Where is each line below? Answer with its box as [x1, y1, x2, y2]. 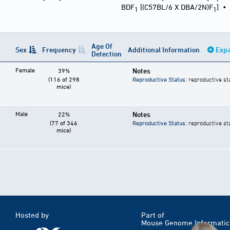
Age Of [91, 42, 112, 51]
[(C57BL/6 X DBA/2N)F [138, 3, 213, 12]
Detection [91, 49, 122, 59]
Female [15, 66, 35, 74]
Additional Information [128, 45, 201, 54]
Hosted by [15, 210, 49, 220]
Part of [141, 210, 164, 220]
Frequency [42, 45, 76, 54]
